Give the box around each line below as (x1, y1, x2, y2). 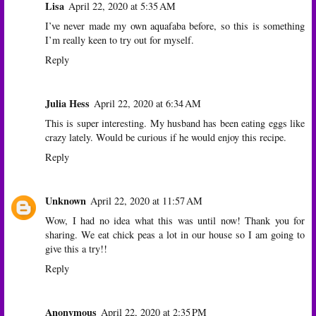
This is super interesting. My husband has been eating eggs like (45, 116, 305, 130)
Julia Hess (45, 95, 90, 111)
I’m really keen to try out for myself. (45, 32, 194, 47)
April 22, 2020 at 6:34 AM (94, 96, 201, 110)
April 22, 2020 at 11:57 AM (90, 193, 202, 207)
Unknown (45, 193, 86, 208)
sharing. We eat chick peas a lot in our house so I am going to (45, 227, 305, 241)
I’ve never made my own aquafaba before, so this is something (45, 18, 305, 32)
